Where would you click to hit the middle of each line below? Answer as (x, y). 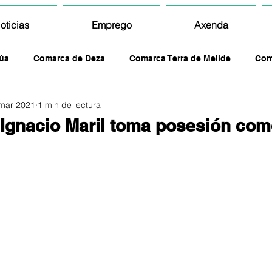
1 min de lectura (69, 105)
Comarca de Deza (69, 58)
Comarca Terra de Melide (180, 58)
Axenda (211, 25)
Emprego (111, 25)
